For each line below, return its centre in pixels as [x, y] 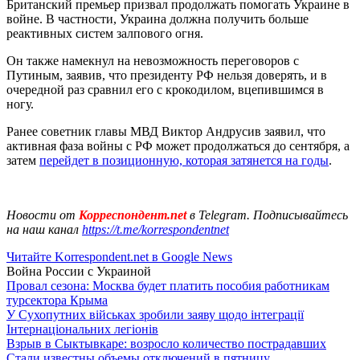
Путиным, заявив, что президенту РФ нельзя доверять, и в [167, 75]
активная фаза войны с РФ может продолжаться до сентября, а [178, 145]
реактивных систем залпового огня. [105, 33]
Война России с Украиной [79, 271]
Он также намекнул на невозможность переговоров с [153, 60]
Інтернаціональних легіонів [82, 329]
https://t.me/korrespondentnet [155, 229]
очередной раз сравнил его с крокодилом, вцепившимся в [165, 89]
